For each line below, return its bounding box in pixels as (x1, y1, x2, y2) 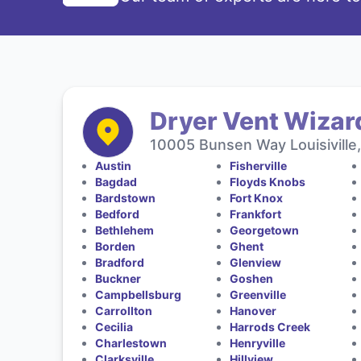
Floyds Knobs (230, 174, 306, 189)
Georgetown (230, 222, 300, 237)
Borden (94, 239, 135, 253)
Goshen (230, 271, 274, 285)
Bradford (94, 255, 144, 269)
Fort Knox (230, 190, 284, 205)
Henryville (230, 335, 286, 350)
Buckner (94, 271, 141, 285)
